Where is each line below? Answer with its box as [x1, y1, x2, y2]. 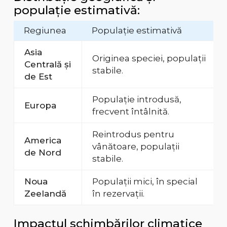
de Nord [24, 147, 61, 158]
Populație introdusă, [92, 94, 181, 105]
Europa [24, 100, 56, 111]
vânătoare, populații [92, 141, 179, 152]
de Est [24, 71, 52, 82]
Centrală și [24, 59, 71, 70]
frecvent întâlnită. [92, 106, 169, 117]
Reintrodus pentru [92, 129, 174, 140]
